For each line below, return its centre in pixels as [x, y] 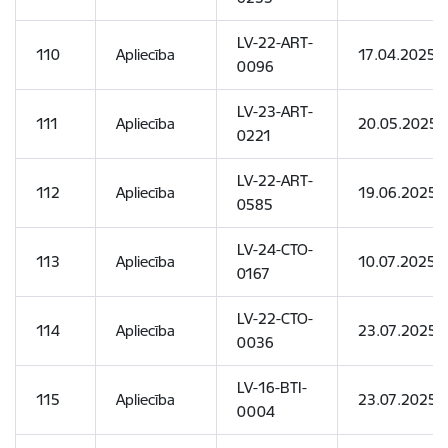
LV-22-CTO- [275, 318]
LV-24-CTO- [275, 249]
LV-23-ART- [275, 111]
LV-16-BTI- [272, 387]
